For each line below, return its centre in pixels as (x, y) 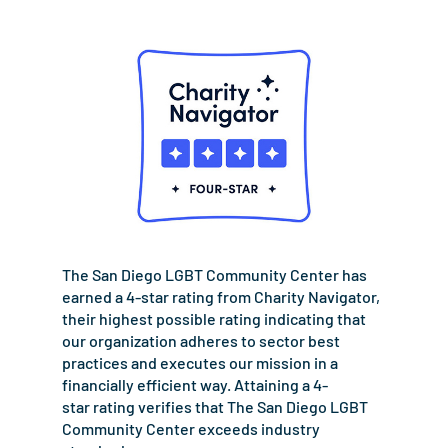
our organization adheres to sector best (201, 341)
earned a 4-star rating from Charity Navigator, (221, 297)
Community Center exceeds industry (191, 429)
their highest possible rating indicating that (214, 319)
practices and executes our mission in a (200, 363)
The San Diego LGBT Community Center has (214, 275)
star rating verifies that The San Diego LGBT (215, 407)
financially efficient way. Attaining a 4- (195, 385)
